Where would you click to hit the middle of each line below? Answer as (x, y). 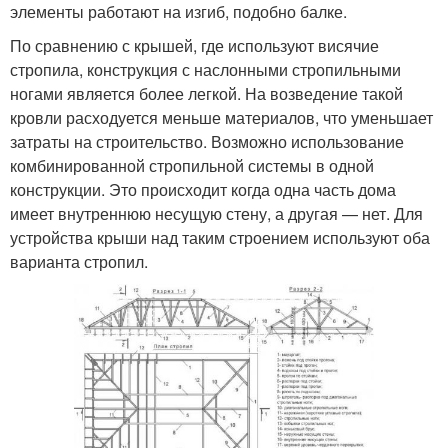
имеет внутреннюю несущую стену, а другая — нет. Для (216, 213)
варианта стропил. (79, 261)
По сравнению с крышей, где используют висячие (194, 45)
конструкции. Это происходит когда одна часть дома (203, 189)
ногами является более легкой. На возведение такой (206, 93)
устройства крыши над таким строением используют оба (220, 237)
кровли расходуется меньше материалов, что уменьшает (221, 117)
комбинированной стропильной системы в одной (192, 165)
